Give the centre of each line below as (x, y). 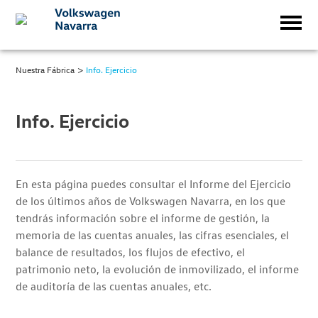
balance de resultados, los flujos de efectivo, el (131, 252)
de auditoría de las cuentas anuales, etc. (114, 286)
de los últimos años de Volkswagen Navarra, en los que (151, 201)
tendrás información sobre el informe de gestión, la (143, 218)
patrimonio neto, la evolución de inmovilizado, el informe (158, 269)
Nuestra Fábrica (45, 70)
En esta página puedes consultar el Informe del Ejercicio (154, 184)
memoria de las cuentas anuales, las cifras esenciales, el (153, 235)
